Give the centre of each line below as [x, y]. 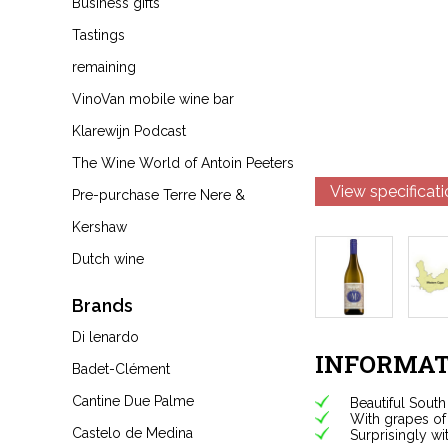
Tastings [98, 35]
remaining [104, 67]
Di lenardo [105, 337]
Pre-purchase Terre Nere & [158, 195]
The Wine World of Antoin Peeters [183, 163]
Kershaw [99, 227]
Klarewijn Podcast [129, 131]
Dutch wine [108, 259]
